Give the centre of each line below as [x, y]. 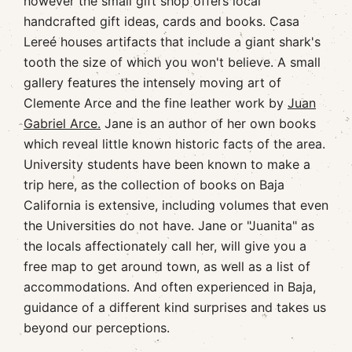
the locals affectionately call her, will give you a [165, 246]
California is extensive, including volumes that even [176, 205]
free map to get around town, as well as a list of [167, 266]
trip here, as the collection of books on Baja [154, 185]
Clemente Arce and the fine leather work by [156, 103]
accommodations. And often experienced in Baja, [170, 287]
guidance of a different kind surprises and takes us [175, 307]
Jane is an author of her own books [208, 123]
